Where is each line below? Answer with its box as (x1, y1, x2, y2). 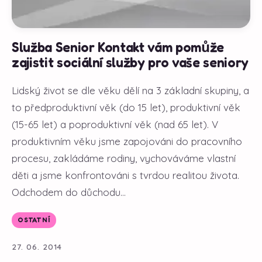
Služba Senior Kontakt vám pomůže (12, 39, 224, 55)
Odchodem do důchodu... (12, 185, 126, 198)
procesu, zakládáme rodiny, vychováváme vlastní (12, 151, 236, 164)
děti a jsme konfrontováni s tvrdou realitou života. (12, 168, 239, 181)
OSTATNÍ (18, 216, 50, 225)
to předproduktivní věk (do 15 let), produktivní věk (12, 101, 240, 113)
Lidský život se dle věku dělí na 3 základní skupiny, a (12, 84, 249, 96)
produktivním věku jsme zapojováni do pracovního (12, 135, 242, 147)
